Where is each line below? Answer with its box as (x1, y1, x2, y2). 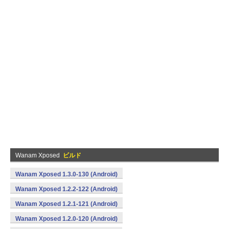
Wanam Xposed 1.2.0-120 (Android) (15, 215, 118, 222)
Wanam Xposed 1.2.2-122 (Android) (15, 186, 118, 193)
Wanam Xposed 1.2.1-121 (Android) (15, 200, 118, 208)
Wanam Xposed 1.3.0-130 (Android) (15, 171, 118, 178)
